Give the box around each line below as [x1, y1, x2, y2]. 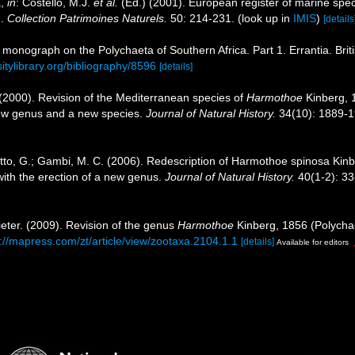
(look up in [235, 11, 293, 25]
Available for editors [277, 238, 349, 247]
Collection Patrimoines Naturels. [7, 11, 167, 25]
